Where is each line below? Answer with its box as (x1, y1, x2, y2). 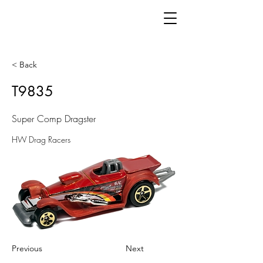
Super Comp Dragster (12, 112, 96, 125)
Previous (12, 243, 42, 254)
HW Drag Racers (12, 134, 70, 145)
